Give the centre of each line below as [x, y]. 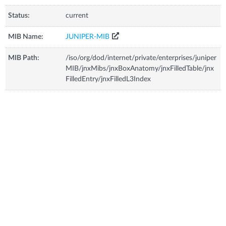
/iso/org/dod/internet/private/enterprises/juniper [141, 58]
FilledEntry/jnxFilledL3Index [108, 79]
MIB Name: [26, 37]
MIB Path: [24, 58]
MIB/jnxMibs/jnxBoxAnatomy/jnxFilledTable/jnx [140, 68]
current [77, 15]
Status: [19, 15]
